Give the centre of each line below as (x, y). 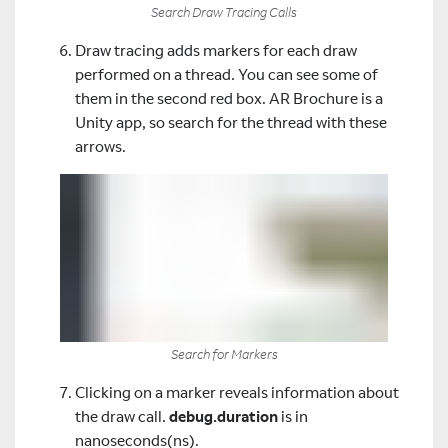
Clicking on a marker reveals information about (237, 392)
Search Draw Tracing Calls (224, 11)
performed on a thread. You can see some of (226, 74)
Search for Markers (224, 353)
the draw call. (122, 416)
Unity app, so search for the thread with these (231, 122)
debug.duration (223, 416)
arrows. (100, 146)
